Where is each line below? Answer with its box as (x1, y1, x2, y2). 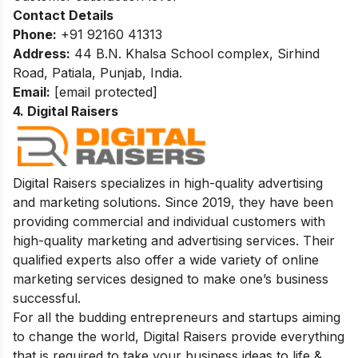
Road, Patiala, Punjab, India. (13, 64, 182, 81)
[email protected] (54, 83, 157, 100)
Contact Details (13, 6, 113, 23)
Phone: (13, 26, 57, 42)
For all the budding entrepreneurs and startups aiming (13, 308, 340, 325)
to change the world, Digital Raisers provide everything (13, 328, 344, 344)
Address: (13, 45, 70, 62)
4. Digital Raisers (13, 102, 118, 119)
